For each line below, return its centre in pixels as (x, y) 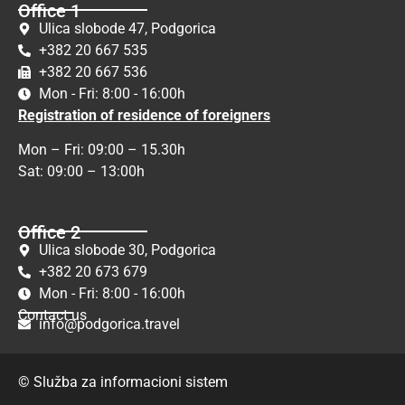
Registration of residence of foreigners (144, 116)
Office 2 (49, 232)
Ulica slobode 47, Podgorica (127, 29)
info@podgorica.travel (109, 325)
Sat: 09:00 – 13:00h (87, 172)
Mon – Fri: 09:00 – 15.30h (102, 150)
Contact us (52, 315)
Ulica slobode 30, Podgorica (127, 250)
